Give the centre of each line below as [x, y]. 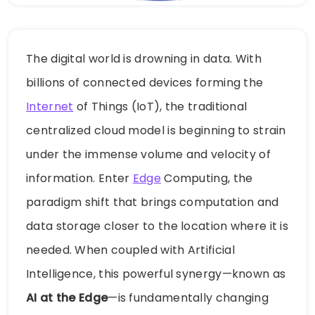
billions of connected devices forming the [145, 83]
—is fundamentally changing [188, 298]
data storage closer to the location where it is [157, 226]
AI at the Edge [67, 298]
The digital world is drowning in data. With [144, 59]
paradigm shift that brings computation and [153, 202]
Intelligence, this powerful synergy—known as [156, 274]
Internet [50, 107]
